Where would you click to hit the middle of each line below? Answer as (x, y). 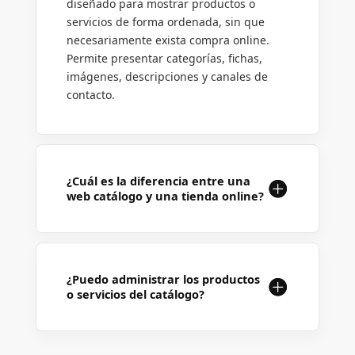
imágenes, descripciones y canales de (167, 77)
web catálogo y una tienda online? (165, 196)
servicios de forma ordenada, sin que (165, 22)
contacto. (90, 95)
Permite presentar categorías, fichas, (164, 59)
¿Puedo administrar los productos (163, 279)
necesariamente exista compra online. (168, 40)
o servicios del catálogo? (135, 294)
